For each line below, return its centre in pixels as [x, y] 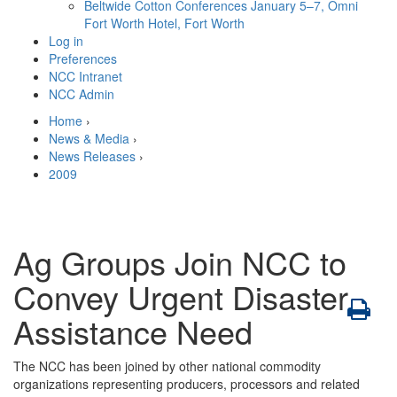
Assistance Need [133, 331]
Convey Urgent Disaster [181, 296]
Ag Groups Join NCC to [180, 262]
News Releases [92, 156]
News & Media [89, 138]
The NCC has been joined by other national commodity [167, 366]
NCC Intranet [86, 76]
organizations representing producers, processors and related [187, 384]
